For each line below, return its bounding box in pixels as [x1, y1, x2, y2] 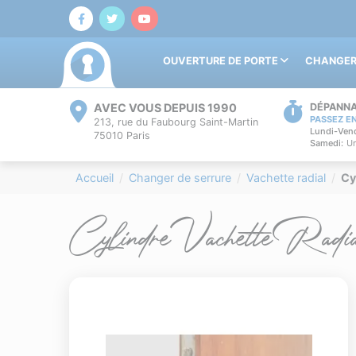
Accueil [75, 171, 114, 185]
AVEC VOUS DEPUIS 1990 [94, 101, 237, 115]
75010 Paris [94, 130, 150, 142]
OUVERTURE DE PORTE [163, 55, 281, 68]
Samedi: [310, 137, 343, 149]
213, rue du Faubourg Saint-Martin [94, 116, 258, 129]
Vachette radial [246, 171, 326, 185]
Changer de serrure [129, 171, 231, 185]
